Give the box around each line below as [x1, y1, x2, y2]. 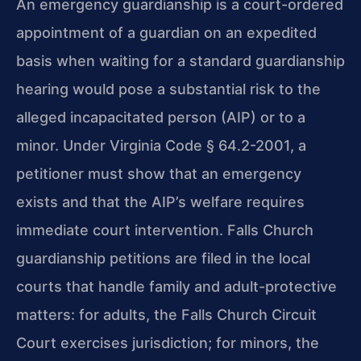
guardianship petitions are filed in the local [16, 250, 310, 268]
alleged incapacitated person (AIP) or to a [16, 109, 305, 127]
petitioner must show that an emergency [16, 165, 301, 183]
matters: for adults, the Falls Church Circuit [16, 306, 317, 324]
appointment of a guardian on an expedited [16, 24, 317, 42]
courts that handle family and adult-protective [16, 278, 337, 296]
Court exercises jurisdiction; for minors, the [16, 334, 319, 352]
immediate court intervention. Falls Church [16, 222, 313, 239]
